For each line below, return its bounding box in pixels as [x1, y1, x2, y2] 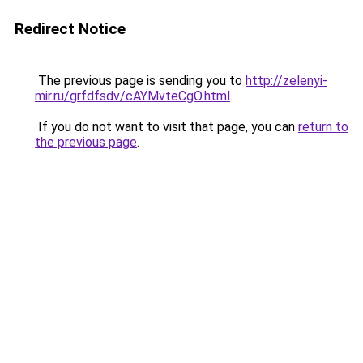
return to [298, 119, 348, 135]
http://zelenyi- [246, 73, 327, 88]
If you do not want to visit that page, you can [35, 119, 298, 135]
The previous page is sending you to [35, 73, 246, 88]
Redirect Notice [15, 19, 126, 38]
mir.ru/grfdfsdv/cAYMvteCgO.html [35, 88, 230, 104]
